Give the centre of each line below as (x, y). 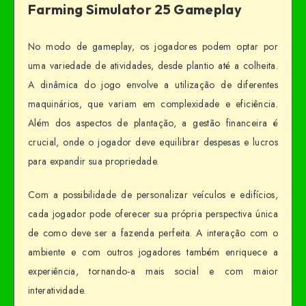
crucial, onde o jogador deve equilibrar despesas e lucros (153, 142)
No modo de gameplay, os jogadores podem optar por (153, 46)
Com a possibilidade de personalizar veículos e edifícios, (153, 194)
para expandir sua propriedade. (94, 161)
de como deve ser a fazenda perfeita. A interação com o (153, 233)
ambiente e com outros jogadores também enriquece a (153, 252)
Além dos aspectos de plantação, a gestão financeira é (153, 123)
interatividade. (57, 290)
